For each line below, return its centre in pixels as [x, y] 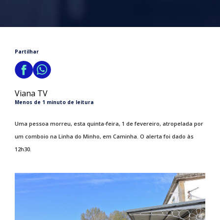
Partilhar [27, 52]
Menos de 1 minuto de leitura [54, 102]
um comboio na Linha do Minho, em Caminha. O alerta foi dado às [104, 136]
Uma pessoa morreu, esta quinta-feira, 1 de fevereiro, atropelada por [109, 124]
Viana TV [31, 93]
